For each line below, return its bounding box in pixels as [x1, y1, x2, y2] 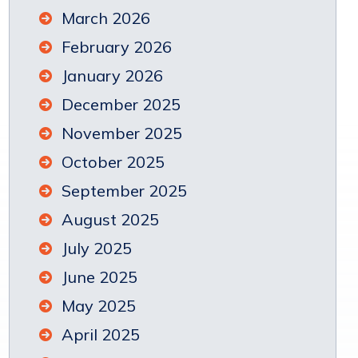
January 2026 [62, 66, 164, 86]
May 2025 [62, 296, 137, 316]
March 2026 [62, 8, 151, 28]
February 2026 [62, 37, 173, 57]
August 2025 [62, 209, 160, 229]
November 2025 [62, 123, 183, 143]
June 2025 [62, 267, 138, 287]
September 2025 [62, 181, 188, 201]
